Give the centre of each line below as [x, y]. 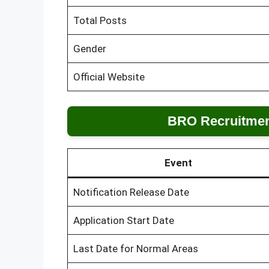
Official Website [109, 77]
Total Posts [100, 20]
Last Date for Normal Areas [135, 249]
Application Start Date [123, 221]
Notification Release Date [131, 192]
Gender [89, 48]
